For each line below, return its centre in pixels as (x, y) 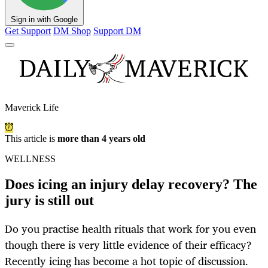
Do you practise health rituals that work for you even (130, 229)
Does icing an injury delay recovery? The (131, 185)
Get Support (28, 31)
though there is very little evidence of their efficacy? (128, 245)
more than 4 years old (101, 139)
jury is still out (49, 201)
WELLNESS (30, 159)
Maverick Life (32, 108)
